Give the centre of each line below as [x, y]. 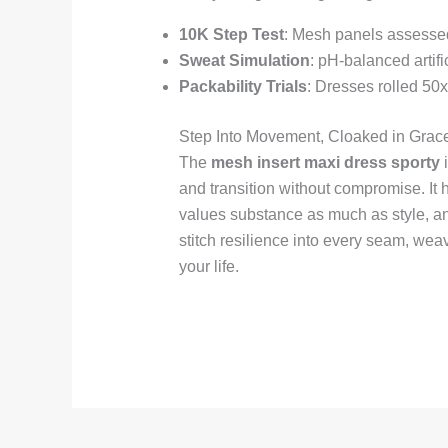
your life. [208, 267]
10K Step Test [231, 35]
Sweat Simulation [244, 61]
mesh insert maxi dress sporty [325, 163]
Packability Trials [242, 87]
